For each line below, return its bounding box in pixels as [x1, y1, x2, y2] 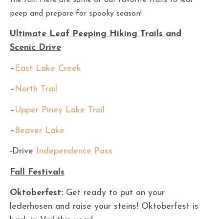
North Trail [15, 85, 57, 94]
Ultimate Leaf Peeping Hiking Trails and [10, 29, 181, 39]
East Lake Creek [15, 64, 81, 73]
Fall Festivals [10, 167, 65, 177]
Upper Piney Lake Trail [15, 105, 105, 115]
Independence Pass [36, 147, 112, 156]
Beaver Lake [15, 126, 65, 135]
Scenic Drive [10, 43, 61, 53]
